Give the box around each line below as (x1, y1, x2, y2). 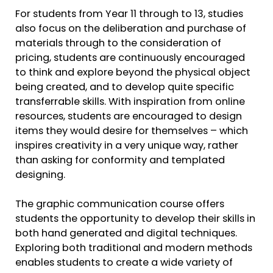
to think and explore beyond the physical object (15, 68, 250, 78)
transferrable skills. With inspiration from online (15, 97, 245, 107)
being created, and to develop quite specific (15, 82, 234, 93)
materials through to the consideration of (15, 38, 221, 49)
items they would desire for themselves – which (15, 126, 248, 136)
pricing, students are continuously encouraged (15, 53, 245, 63)
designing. (15, 170, 65, 180)
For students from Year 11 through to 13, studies (15, 9, 243, 19)
